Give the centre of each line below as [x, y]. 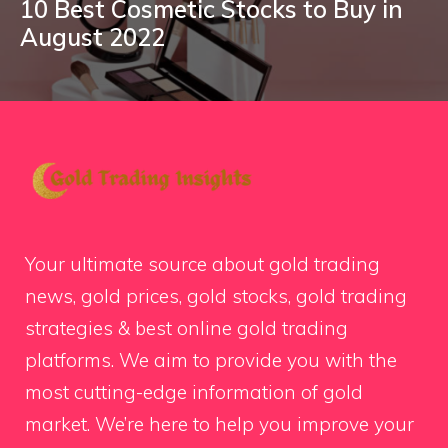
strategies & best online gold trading [186, 328]
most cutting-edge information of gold [194, 392]
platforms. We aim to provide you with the [211, 360]
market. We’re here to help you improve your [219, 424]
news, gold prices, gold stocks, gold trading [216, 296]
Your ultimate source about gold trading [202, 264]
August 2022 [92, 37]
